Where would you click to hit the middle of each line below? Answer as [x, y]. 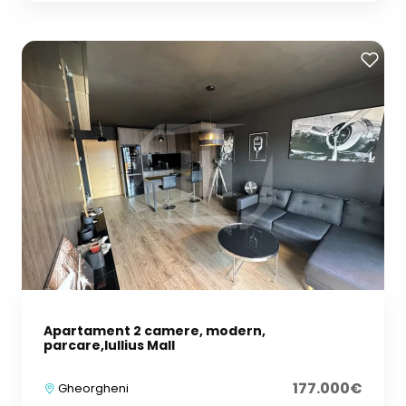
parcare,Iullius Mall [109, 346]
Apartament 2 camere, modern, [155, 331]
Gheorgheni [92, 389]
